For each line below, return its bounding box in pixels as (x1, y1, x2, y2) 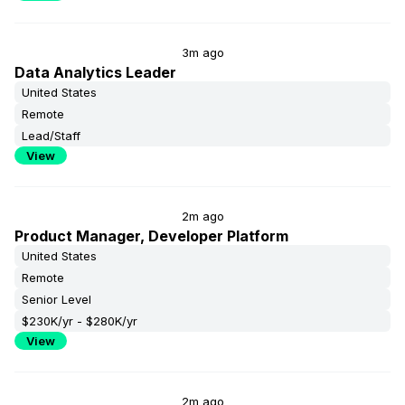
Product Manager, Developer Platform (14, 227, 288, 245)
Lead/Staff (22, 128, 80, 143)
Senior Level (22, 292, 91, 306)
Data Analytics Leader (14, 63, 176, 81)
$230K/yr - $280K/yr (22, 314, 137, 328)
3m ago (181, 45, 224, 60)
